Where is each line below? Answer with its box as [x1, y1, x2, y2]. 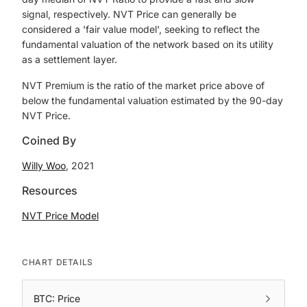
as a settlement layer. [22, 53, 117, 65]
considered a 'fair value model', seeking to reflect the [22, 23, 260, 35]
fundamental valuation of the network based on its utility [22, 38, 273, 50]
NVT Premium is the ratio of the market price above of [22, 79, 265, 91]
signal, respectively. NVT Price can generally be [22, 8, 236, 20]
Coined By [22, 134, 76, 147]
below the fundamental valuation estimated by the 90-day [22, 95, 283, 106]
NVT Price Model [22, 210, 99, 221]
